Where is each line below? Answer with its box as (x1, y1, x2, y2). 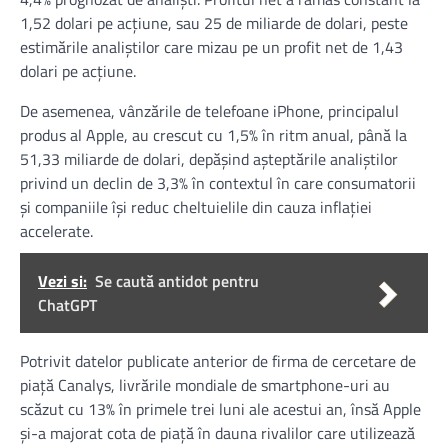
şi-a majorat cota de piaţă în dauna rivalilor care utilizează (20, 421, 415, 446)
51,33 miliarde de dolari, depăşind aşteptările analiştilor (20, 147, 398, 172)
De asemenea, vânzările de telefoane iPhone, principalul (20, 99, 399, 124)
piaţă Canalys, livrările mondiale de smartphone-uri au (20, 373, 390, 398)
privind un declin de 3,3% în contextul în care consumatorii (20, 171, 416, 196)
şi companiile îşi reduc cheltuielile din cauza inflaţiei (20, 195, 372, 220)
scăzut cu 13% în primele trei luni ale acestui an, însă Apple (20, 397, 421, 422)
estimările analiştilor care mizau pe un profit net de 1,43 (20, 35, 403, 60)
